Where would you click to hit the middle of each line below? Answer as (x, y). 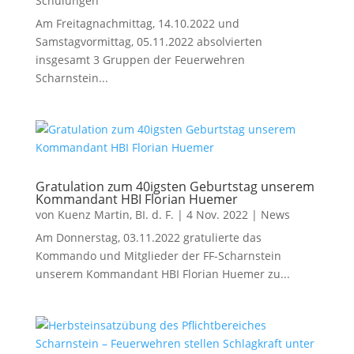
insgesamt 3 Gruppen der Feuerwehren (140, 60)
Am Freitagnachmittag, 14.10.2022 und (137, 23)
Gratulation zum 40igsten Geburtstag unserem (175, 186)
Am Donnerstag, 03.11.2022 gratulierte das (148, 237)
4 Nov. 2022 (217, 215)
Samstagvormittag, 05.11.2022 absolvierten (149, 41)
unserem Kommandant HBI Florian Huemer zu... (162, 274)
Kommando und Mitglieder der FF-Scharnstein (158, 256)
